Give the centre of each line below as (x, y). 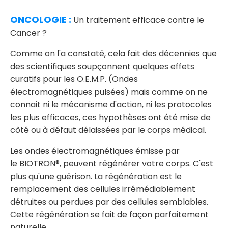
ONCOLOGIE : (41, 20)
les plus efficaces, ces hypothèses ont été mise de (110, 118)
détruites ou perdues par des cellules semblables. (109, 202)
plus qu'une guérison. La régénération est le (96, 177)
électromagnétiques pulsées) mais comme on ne (109, 92)
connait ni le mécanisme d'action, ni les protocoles (111, 105)
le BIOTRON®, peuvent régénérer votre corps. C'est (112, 164)
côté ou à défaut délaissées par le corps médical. (108, 130)
